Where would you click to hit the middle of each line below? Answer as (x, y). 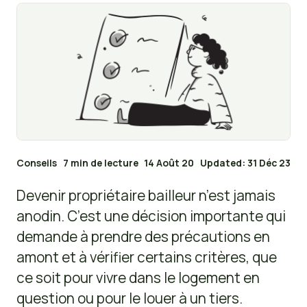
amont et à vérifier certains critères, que (146, 257)
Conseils (36, 163)
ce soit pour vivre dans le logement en (138, 278)
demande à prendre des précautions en (143, 237)
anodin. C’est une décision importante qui (151, 216)
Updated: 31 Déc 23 (246, 163)
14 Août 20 (169, 163)
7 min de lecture (100, 163)
